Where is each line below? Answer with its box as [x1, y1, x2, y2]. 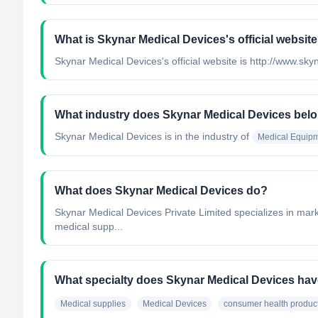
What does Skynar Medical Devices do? [55, 185, 268, 197]
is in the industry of [162, 131, 249, 142]
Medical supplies [60, 299, 126, 309]
